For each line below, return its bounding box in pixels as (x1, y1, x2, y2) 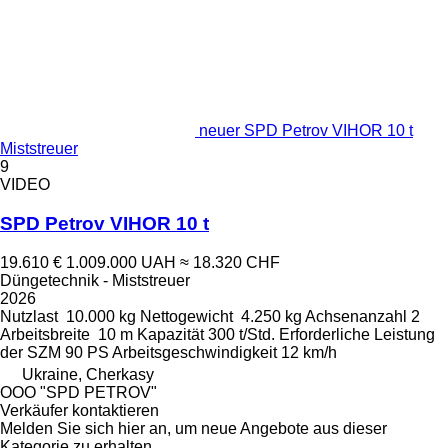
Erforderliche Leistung (279, 325, 435, 343)
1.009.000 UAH (66, 253, 176, 271)
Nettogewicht (140, 307, 233, 325)
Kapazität (137, 325, 204, 343)
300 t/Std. (208, 325, 275, 343)
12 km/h (281, 343, 337, 361)
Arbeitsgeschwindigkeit (112, 343, 277, 361)
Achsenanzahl (305, 307, 407, 325)
